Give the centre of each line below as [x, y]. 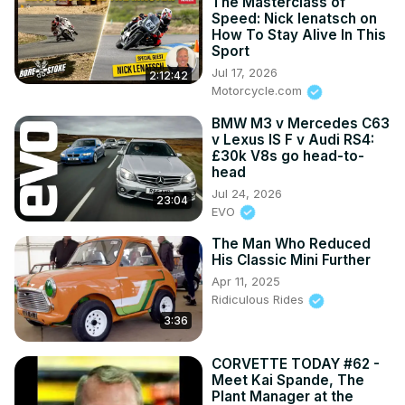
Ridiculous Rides [259, 300]
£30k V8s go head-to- [288, 155]
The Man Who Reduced [291, 244]
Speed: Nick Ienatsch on [294, 19]
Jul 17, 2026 [245, 73]
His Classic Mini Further [291, 260]
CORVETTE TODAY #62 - [296, 364]
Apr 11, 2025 [246, 282]
